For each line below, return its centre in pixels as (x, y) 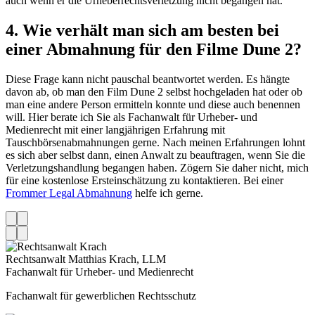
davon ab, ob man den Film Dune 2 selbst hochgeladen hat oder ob (154, 92)
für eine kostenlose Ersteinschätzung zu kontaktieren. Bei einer (144, 181)
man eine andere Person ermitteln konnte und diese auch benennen (153, 105)
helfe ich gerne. (168, 193)
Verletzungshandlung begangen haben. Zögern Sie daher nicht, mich (157, 168)
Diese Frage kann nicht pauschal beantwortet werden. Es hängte (148, 79)
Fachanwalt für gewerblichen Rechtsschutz (101, 296)
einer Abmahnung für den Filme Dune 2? (154, 50)
